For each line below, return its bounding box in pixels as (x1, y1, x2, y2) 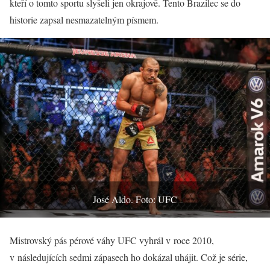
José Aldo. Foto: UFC (93, 193, 177, 206)
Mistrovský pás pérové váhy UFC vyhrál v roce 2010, (10, 234, 214, 247)
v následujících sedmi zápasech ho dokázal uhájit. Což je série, (10, 251, 248, 264)
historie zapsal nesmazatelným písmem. (10, 13, 159, 26)
